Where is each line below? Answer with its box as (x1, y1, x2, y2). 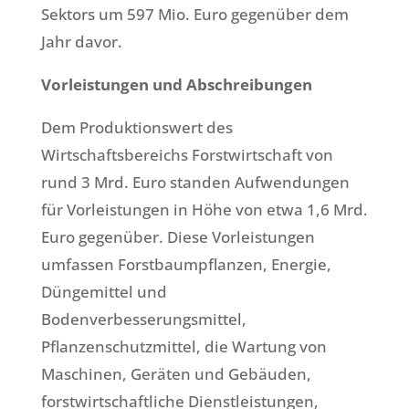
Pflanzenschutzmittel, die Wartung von (40, 336, 327, 358)
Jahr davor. (40, 31, 122, 53)
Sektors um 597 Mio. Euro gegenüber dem (40, 4, 349, 26)
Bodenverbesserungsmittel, (40, 309, 246, 330)
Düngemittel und (40, 281, 167, 303)
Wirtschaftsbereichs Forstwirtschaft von (40, 144, 333, 166)
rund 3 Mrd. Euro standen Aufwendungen (40, 172, 350, 194)
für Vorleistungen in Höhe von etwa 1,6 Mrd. (40, 199, 368, 221)
